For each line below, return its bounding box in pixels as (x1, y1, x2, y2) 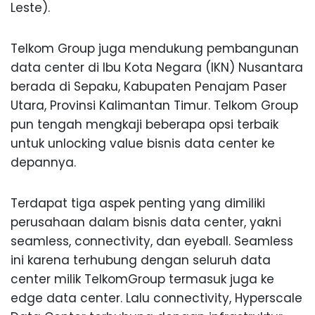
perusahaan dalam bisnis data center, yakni (11, 214, 281, 231)
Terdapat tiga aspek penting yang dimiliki (11, 195, 265, 212)
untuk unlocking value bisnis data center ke (11, 135, 275, 153)
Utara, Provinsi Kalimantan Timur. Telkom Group (11, 97, 298, 115)
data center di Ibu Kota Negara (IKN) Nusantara (11, 59, 303, 77)
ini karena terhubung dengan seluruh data (11, 252, 271, 269)
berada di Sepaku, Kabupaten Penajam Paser (11, 78, 287, 96)
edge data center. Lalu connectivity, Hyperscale (11, 290, 302, 307)
